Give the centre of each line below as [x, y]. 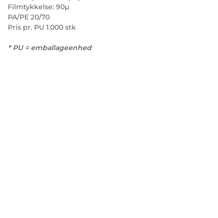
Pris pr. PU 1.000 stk [42, 27]
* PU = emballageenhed [50, 48]
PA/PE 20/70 [29, 17]
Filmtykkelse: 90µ [39, 7]
